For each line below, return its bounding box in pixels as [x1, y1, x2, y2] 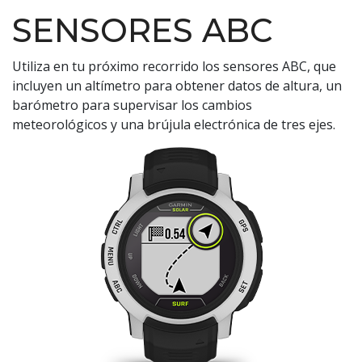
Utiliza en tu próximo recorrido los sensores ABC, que [12, 57, 336, 75]
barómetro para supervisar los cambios [12, 95, 252, 114]
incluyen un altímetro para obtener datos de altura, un [12, 76, 342, 95]
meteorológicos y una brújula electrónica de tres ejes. [12, 115, 335, 133]
